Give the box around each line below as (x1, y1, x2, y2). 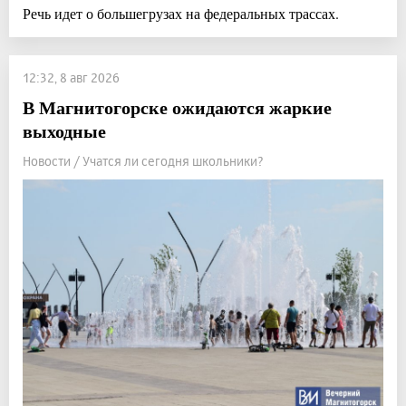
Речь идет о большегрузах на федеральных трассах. (23, 3, 339, 23)
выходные (23, 117, 106, 144)
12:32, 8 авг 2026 (23, 69, 120, 85)
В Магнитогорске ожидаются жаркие (23, 93, 332, 121)
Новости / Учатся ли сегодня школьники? (23, 152, 264, 169)
